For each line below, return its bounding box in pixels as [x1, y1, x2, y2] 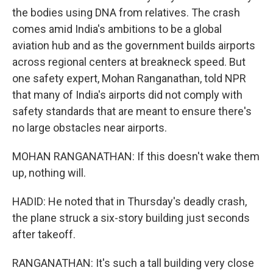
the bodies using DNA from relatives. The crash [12, 6, 240, 19]
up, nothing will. [12, 166, 86, 179]
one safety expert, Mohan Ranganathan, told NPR [12, 72, 246, 85]
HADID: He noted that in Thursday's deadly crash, [12, 195, 247, 208]
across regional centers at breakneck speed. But [12, 55, 246, 68]
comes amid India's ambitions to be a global [12, 23, 222, 35]
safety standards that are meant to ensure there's [12, 105, 252, 118]
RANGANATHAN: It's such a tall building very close [12, 257, 254, 269]
